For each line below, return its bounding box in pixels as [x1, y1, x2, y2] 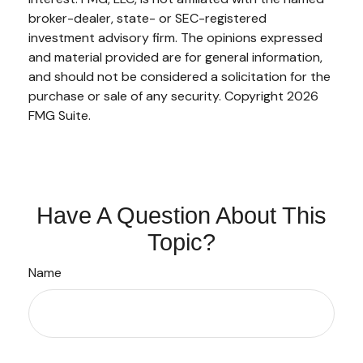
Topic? [147, 229, 216, 255]
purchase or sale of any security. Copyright [28, 88, 287, 105]
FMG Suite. [28, 107, 91, 124]
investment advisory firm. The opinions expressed [28, 29, 322, 46]
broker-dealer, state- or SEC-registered [28, 10, 267, 27]
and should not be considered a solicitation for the [28, 68, 331, 85]
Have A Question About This [36, 203, 327, 228]
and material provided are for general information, [28, 49, 322, 66]
